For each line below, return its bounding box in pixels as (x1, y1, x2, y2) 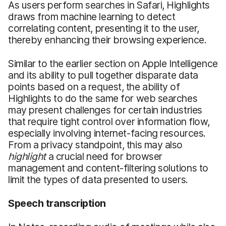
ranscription (49, 197, 106, 209)
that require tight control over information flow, (8, 115, 210, 128)
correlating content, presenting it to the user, (8, 22, 199, 34)
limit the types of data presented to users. (8, 173, 188, 186)
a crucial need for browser (45, 150, 162, 162)
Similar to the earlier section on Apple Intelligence (8, 57, 218, 70)
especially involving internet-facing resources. (8, 127, 206, 139)
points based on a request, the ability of (8, 80, 180, 93)
